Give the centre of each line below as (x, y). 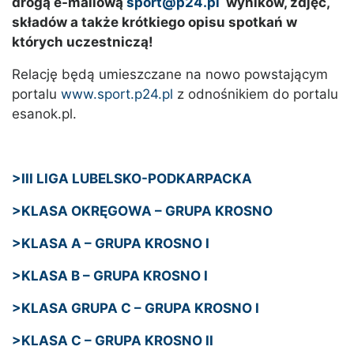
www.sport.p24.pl (117, 94)
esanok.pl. (44, 114)
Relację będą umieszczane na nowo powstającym (170, 75)
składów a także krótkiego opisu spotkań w (154, 23)
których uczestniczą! (83, 42)
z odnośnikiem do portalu (256, 94)
